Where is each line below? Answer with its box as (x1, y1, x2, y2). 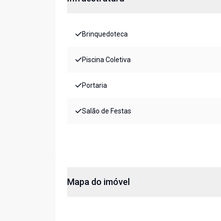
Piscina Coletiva (82, 56, 131, 64)
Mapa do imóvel (67, 177, 130, 187)
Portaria (82, 81, 107, 90)
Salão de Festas (82, 107, 131, 115)
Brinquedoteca (82, 30, 128, 38)
